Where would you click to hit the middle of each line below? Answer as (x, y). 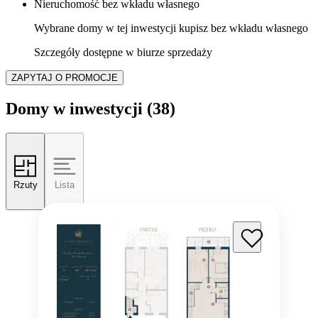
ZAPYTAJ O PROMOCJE (65, 78)
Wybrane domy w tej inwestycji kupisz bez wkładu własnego (171, 28)
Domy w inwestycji (74, 109)
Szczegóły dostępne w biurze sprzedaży (123, 53)
